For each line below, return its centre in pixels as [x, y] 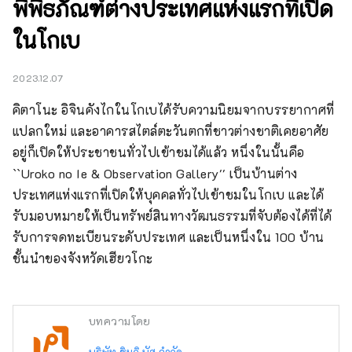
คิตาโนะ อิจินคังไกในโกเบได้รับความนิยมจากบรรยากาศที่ [174, 110]
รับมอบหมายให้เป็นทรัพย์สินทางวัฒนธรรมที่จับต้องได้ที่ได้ [172, 216]
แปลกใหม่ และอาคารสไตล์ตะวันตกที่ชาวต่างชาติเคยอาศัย [171, 131]
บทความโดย [120, 321]
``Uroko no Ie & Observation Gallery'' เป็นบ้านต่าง [155, 174]
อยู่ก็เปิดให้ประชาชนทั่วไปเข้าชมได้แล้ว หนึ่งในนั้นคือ [159, 152]
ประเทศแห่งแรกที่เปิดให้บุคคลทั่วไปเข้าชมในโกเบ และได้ [169, 195]
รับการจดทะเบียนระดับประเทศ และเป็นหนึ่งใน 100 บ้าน [169, 237]
